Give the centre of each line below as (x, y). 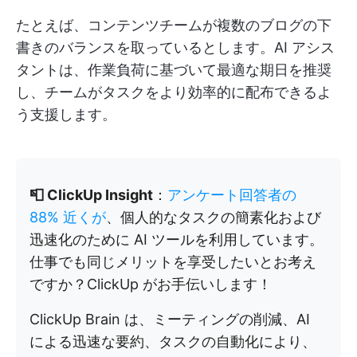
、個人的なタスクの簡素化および (214, 217)
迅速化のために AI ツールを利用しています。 (177, 239)
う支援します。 (66, 114)
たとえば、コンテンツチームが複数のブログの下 (174, 25)
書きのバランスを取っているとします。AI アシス (175, 47)
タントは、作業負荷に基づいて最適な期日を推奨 (174, 69)
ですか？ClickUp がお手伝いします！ (151, 284)
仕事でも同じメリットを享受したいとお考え (173, 261)
